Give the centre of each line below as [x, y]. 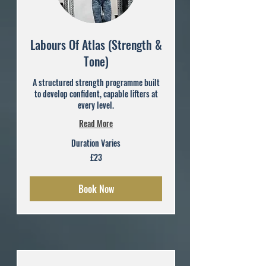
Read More [96, 123]
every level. [96, 105]
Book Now [96, 189]
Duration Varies [96, 143]
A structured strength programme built [96, 83]
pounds [40, 167]
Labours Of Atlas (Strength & [96, 45]
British [38, 160]
